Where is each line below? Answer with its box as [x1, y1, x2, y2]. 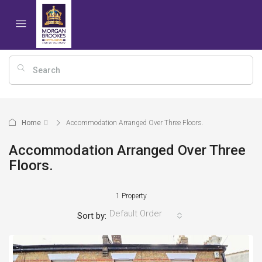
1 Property [115, 191, 147, 200]
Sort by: [77, 210, 106, 221]
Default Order [109, 208, 162, 219]
